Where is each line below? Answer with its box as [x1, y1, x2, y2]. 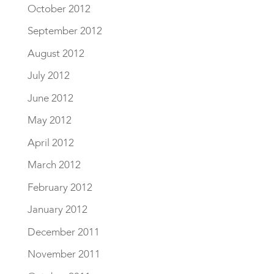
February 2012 [27, 180, 92, 194]
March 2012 [27, 158, 81, 172]
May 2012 [27, 113, 72, 127]
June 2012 [27, 91, 73, 105]
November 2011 [27, 247, 100, 261]
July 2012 [27, 68, 70, 83]
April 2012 [27, 135, 74, 150]
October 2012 [27, 1, 91, 16]
